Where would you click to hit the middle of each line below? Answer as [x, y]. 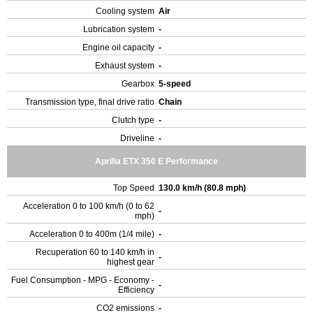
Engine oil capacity [118, 48]
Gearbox [138, 84]
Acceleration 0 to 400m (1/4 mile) [92, 234]
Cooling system [125, 11]
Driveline [137, 138]
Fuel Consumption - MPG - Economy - [83, 280]
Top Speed [134, 188]
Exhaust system [125, 66]
